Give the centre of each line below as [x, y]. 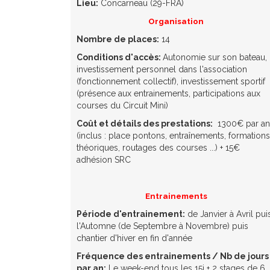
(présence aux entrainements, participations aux [168, 94]
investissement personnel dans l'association [162, 70]
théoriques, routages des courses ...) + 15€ [158, 148]
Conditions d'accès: [120, 58]
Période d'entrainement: [131, 214]
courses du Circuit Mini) [122, 106]
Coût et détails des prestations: [145, 124]
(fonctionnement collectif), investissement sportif [171, 82]
